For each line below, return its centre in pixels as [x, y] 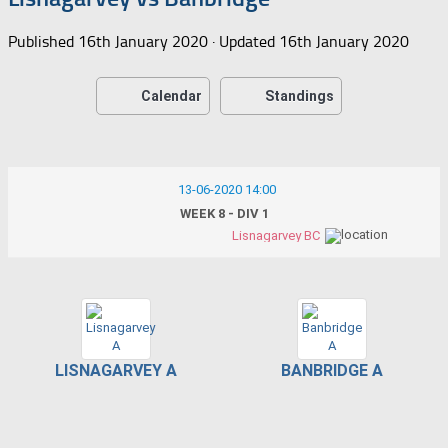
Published [43, 41]
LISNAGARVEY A [116, 370]
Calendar [171, 95]
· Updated [243, 41]
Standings [299, 95]
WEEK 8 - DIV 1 [224, 213]
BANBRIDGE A [332, 370]
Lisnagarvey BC [276, 235]
